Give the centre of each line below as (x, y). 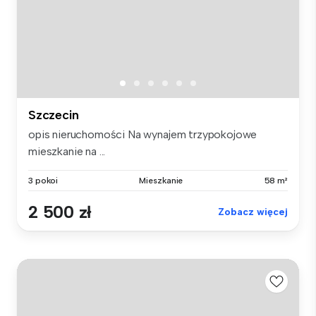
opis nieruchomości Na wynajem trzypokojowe (143, 134)
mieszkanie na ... (67, 151)
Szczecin (54, 115)
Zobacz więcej (253, 212)
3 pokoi (43, 180)
